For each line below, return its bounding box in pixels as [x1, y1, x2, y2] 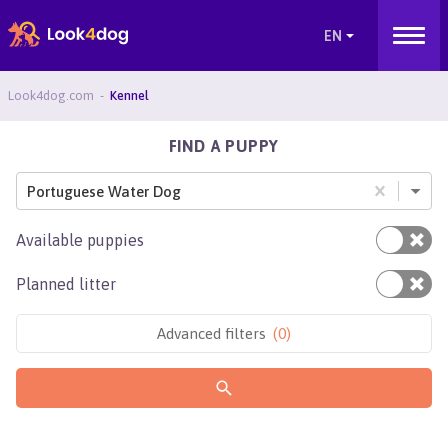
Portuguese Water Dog [27, 182, 181, 200]
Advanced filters [157, 325, 267, 342]
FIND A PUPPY [168, 137, 280, 155]
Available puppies [16, 231, 144, 249]
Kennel [109, 88, 149, 103]
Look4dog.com [7, 88, 94, 103]
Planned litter [16, 275, 116, 293]
